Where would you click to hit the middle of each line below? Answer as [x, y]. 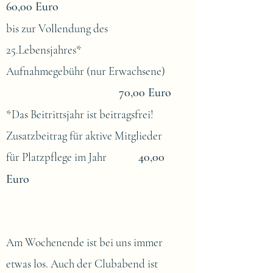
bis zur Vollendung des [57, 28]
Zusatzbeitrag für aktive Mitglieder [84, 136]
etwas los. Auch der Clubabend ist [82, 264]
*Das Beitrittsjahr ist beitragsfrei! [80, 114]
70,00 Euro [144, 93]
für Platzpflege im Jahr [72, 157]
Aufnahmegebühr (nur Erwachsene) [89, 71]
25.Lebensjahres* [44, 50]
